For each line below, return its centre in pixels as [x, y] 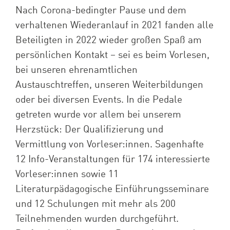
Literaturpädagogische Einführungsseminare [112, 189]
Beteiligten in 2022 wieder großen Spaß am [108, 40]
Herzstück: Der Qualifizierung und [89, 129]
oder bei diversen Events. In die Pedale [99, 100]
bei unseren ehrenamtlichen [76, 70]
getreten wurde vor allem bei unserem [98, 114]
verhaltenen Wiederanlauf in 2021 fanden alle [114, 25]
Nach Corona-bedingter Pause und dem [101, 10]
